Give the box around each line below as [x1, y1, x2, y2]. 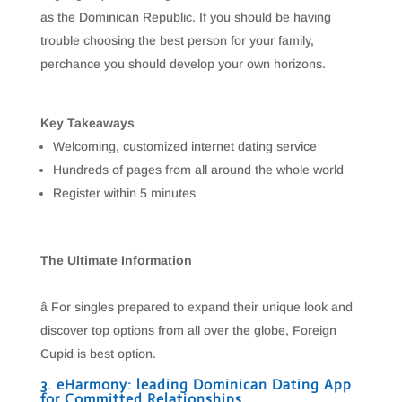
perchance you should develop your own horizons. [39, 57, 326, 71]
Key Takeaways [39, 116, 135, 130]
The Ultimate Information [39, 253, 192, 267]
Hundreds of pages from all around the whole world [52, 162, 344, 177]
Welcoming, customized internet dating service [52, 139, 317, 153]
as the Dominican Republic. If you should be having [39, 10, 331, 24]
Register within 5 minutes [52, 186, 196, 200]
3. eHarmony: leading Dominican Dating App [39, 375, 352, 394]
